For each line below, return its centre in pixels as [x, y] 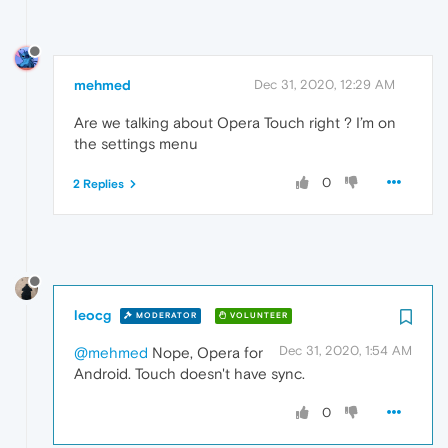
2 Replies [98, 184]
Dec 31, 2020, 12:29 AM [324, 85]
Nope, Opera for [205, 352]
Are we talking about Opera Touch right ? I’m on [235, 123]
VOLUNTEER [257, 316]
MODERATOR [165, 316]
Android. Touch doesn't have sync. [189, 373]
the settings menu [136, 144]
